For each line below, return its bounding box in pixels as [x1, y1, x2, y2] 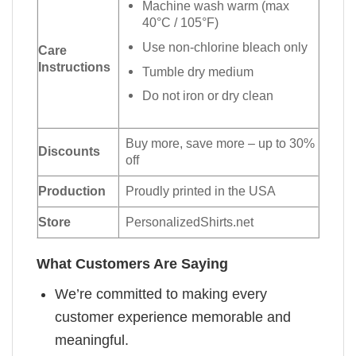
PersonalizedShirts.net [126, 215, 254, 230]
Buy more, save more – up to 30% [126, 136, 315, 151]
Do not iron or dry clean [142, 88, 274, 103]
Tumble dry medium [142, 64, 254, 79]
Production [38, 184, 106, 199]
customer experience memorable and [55, 309, 292, 326]
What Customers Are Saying [37, 256, 228, 273]
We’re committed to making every [55, 286, 268, 303]
